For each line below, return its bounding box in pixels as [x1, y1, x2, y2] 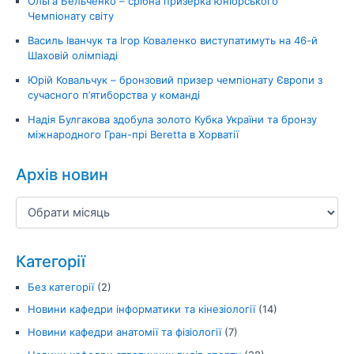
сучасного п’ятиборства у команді [28, 88, 200, 102]
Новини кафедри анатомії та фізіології [28, 326, 221, 339]
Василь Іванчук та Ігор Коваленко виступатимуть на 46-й [28, 34, 318, 47]
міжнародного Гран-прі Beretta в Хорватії [28, 128, 239, 141]
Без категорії [28, 280, 94, 293]
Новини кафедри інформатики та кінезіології [28, 303, 255, 316]
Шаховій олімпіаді [28, 49, 118, 62]
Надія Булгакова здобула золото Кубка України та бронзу [28, 113, 317, 126]
